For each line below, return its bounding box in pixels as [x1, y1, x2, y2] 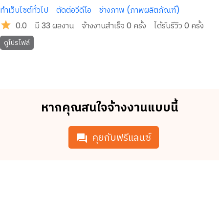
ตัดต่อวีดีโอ [56, 4, 91, 16]
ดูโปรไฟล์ [4, 38, 30, 47]
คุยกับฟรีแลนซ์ [91, 131, 151, 144]
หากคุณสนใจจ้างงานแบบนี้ [41, 99, 178, 115]
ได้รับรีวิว [154, 20, 184, 31]
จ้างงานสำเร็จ [82, 20, 127, 31]
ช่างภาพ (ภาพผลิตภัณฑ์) [99, 4, 180, 16]
